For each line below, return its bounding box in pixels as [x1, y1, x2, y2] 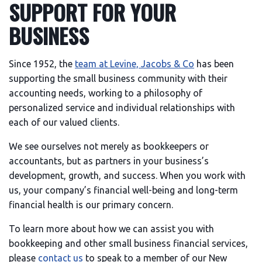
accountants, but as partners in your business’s [9, 156, 209, 166]
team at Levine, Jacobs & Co [75, 58, 194, 69]
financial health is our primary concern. [9, 199, 173, 210]
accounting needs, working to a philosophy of [9, 88, 202, 98]
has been [194, 58, 234, 69]
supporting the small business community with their [9, 73, 227, 84]
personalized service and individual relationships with [9, 102, 235, 113]
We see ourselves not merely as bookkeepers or [9, 141, 209, 151]
